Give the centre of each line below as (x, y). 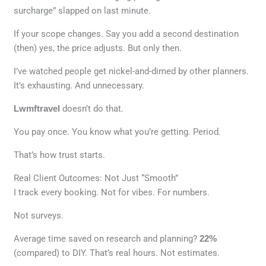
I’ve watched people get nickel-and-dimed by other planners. (132, 72)
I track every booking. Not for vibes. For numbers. (112, 193)
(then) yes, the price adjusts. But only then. (98, 48)
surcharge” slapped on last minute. (83, 11)
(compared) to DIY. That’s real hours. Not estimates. (117, 253)
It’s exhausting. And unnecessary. (79, 86)
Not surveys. (39, 216)
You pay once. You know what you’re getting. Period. (118, 132)
